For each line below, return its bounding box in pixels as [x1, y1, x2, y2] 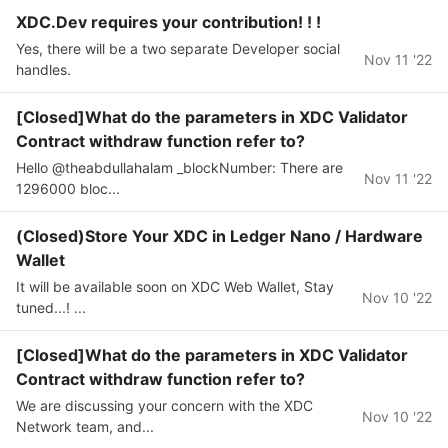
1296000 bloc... [16, 180, 120, 197]
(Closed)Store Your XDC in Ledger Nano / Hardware [16, 226, 423, 246]
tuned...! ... [16, 299, 86, 316]
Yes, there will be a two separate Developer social [16, 40, 340, 57]
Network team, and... [16, 418, 154, 435]
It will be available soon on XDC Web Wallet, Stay [16, 278, 334, 295]
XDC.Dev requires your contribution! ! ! [16, 12, 321, 32]
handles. [16, 61, 71, 78]
